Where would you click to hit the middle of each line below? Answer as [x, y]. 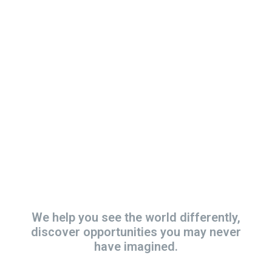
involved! [136, 186]
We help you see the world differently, [136, 218]
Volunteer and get [136, 160]
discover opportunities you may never [136, 232]
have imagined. [136, 247]
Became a [136, 133]
